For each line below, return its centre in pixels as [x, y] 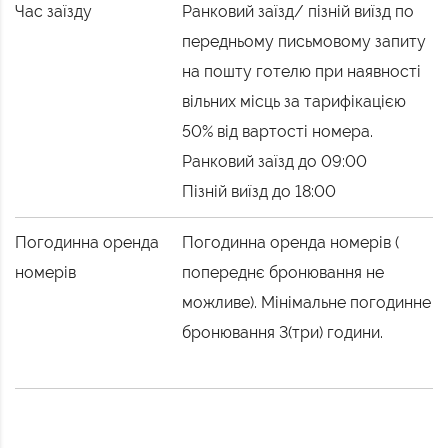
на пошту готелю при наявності [302, 72]
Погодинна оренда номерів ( [291, 243]
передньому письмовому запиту [304, 42]
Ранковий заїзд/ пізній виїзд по [298, 12]
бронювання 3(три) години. [283, 333]
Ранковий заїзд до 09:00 [275, 162]
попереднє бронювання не [283, 273]
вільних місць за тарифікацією [294, 102]
